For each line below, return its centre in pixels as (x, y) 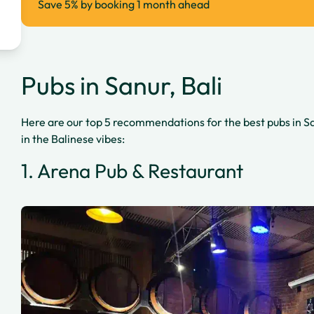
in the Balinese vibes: (73, 139)
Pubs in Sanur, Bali (122, 85)
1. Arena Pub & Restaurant (132, 171)
